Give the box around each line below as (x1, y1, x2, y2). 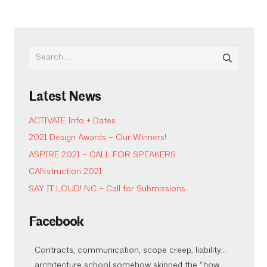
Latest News (28, 88, 101, 105)
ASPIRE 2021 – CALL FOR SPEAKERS (28, 150, 176, 160)
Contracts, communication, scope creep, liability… (34, 246, 226, 255)
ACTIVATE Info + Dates (28, 116, 116, 126)
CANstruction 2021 (28, 167, 102, 177)
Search (27, 47, 55, 57)
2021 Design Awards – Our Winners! (28, 133, 166, 143)
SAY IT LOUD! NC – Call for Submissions (28, 184, 185, 194)
